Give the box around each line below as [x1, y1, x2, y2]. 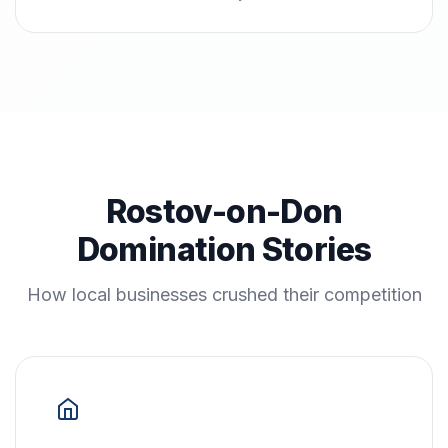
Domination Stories [76, 230, 372, 269]
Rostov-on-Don [105, 192, 343, 231]
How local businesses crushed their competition [26, 284, 422, 305]
